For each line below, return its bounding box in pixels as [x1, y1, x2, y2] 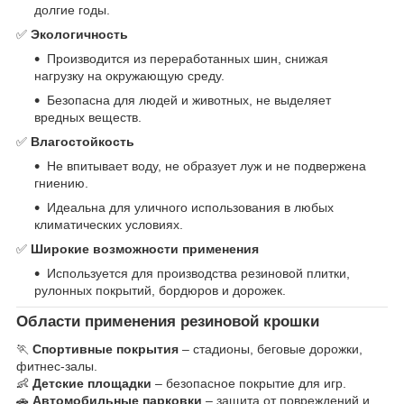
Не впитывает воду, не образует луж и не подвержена [47, 159, 366, 174]
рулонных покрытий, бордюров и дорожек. [34, 283, 286, 298]
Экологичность [31, 27, 128, 42]
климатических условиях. [34, 217, 183, 233]
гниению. [34, 176, 88, 191]
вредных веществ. [34, 110, 142, 125]
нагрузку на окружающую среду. [34, 69, 225, 84]
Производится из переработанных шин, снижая [47, 51, 328, 67]
